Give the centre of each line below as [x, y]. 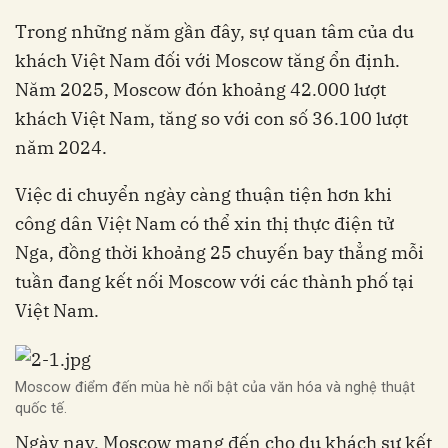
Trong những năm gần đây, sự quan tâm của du [214, 31]
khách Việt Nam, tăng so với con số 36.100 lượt [211, 118]
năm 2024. [61, 147]
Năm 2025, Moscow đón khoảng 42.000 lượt [200, 89]
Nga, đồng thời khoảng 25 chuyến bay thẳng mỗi [219, 252]
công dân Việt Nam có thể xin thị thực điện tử [204, 223]
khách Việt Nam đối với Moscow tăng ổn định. [207, 60]
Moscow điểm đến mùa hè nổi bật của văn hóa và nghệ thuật [215, 388]
